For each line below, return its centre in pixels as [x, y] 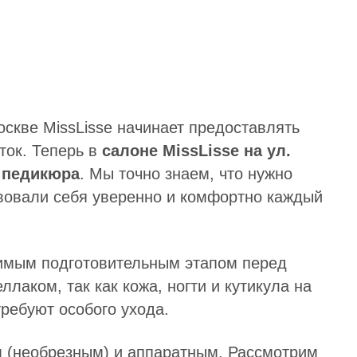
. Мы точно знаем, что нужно [186, 174]
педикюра [41, 174]
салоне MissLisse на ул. [196, 151]
